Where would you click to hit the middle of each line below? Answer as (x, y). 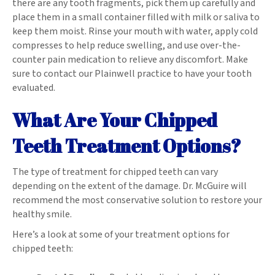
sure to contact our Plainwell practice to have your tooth (132, 73)
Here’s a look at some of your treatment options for (121, 234)
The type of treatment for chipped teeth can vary (115, 172)
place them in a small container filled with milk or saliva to (136, 17)
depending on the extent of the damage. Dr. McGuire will (130, 186)
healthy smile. (43, 214)
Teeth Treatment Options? (127, 145)
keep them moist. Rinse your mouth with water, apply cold (135, 31)
